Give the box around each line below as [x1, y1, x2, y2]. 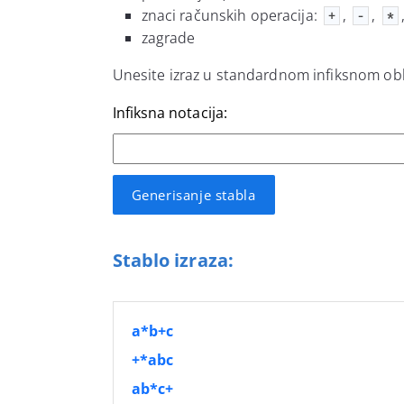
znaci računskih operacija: [141, 5, 321, 25]
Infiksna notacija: [112, 102, 227, 123]
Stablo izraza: [112, 246, 234, 272]
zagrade [141, 27, 196, 48]
